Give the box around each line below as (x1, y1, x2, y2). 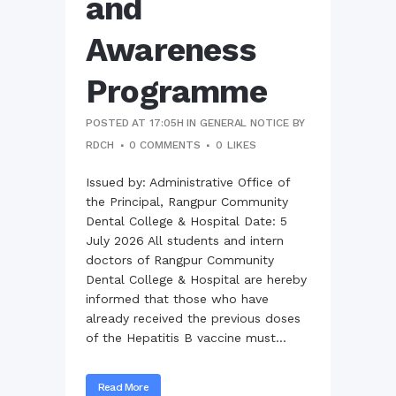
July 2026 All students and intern (86, 232, 284, 247)
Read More (98, 380, 148, 393)
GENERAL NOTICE (200, 116, 289, 129)
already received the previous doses (86, 310, 301, 325)
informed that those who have (86, 291, 269, 306)
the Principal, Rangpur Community (86, 194, 288, 209)
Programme (86, 72, 267, 110)
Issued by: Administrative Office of (86, 174, 290, 189)
